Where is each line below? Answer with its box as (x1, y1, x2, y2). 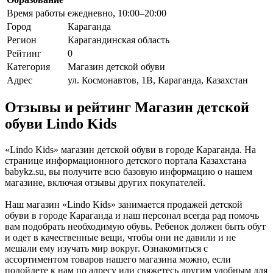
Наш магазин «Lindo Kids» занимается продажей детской (5, 199, 243, 210)
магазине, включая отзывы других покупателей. (5, 177, 205, 188)
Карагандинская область (68, 34, 169, 45)
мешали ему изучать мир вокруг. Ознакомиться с (5, 243, 208, 254)
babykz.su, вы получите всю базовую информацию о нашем (5, 166, 252, 177)
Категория (7, 61, 50, 72)
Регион (7, 34, 37, 45)
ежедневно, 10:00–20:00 (68, 7, 166, 18)
